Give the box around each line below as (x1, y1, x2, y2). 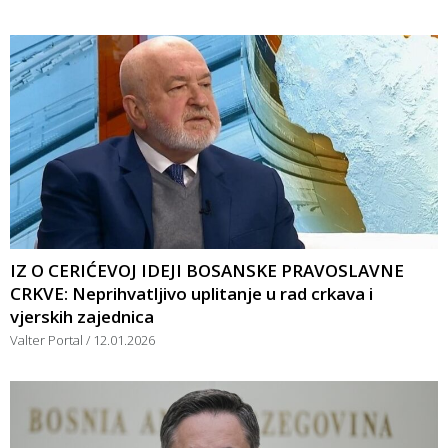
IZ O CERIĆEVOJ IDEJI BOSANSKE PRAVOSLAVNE (10, 258, 404, 282)
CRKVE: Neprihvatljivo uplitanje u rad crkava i (10, 281, 373, 305)
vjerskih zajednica (10, 304, 154, 328)
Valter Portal (10, 330, 86, 349)
